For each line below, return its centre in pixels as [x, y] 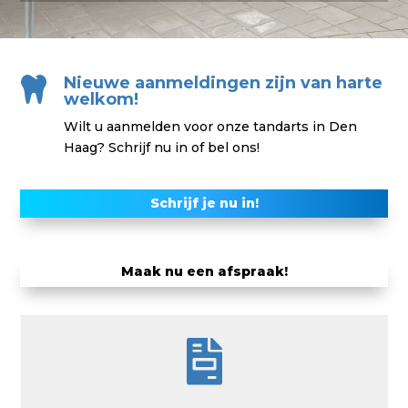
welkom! [101, 99]
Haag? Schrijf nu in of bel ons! [161, 147]
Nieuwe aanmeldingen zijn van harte [223, 82]
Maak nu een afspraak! [204, 272]
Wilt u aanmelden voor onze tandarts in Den [210, 126]
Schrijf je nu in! [204, 203]
